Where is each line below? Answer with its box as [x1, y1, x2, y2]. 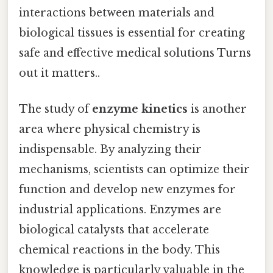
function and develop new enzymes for [19, 183, 236, 197]
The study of [19, 102, 92, 116]
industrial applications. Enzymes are [19, 203, 221, 217]
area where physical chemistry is [19, 122, 200, 136]
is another [188, 102, 247, 116]
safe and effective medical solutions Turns [19, 46, 251, 60]
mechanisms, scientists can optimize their [19, 163, 250, 177]
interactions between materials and [19, 6, 214, 20]
